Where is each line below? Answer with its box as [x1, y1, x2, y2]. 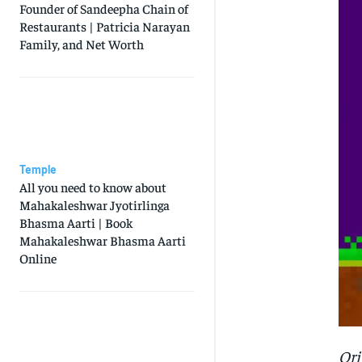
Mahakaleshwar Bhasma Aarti [19, 232, 186, 249]
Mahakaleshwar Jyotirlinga [19, 196, 170, 213]
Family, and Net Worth [19, 36, 144, 53]
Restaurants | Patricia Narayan [19, 18, 190, 35]
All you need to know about [19, 179, 166, 196]
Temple [19, 162, 57, 177]
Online [19, 250, 57, 267]
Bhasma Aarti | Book [19, 214, 133, 231]
